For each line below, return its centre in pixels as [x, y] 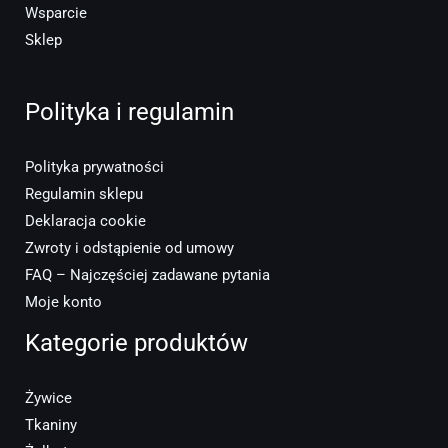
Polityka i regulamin [129, 112]
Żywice [48, 397]
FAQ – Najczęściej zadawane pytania [147, 274]
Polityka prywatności [94, 166]
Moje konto [63, 301]
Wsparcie [56, 13]
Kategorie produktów [136, 342]
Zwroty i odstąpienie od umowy [129, 247]
